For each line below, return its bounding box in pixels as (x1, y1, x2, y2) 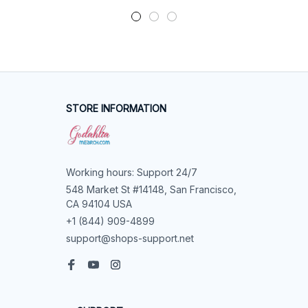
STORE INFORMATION (66, 102, 166, 114)
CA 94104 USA (66, 198, 132, 210)
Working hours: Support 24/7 (66, 166, 197, 178)
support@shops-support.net (66, 232, 194, 244)
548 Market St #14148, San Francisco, (66, 184, 236, 195)
